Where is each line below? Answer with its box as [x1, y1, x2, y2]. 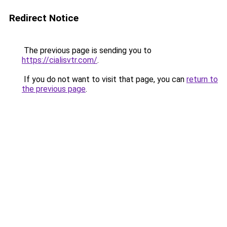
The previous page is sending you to [22, 46, 152, 55]
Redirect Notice [9, 12, 79, 24]
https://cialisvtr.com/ [22, 55, 97, 65]
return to [186, 74, 218, 84]
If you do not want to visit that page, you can [22, 74, 186, 84]
